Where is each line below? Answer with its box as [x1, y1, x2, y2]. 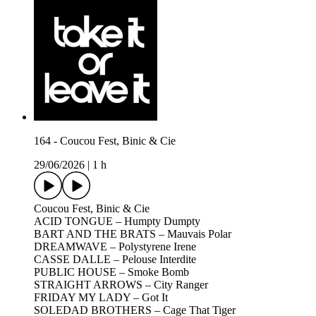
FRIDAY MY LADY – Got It [34, 291, 168, 304]
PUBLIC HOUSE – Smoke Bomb [34, 266, 189, 279]
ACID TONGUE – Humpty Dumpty [34, 215, 200, 228]
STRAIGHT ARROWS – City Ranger [34, 279, 208, 291]
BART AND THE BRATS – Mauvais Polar [34, 228, 231, 241]
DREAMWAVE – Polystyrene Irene [34, 241, 196, 253]
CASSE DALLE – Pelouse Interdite [34, 253, 196, 266]
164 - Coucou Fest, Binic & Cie [34, 135, 176, 147]
